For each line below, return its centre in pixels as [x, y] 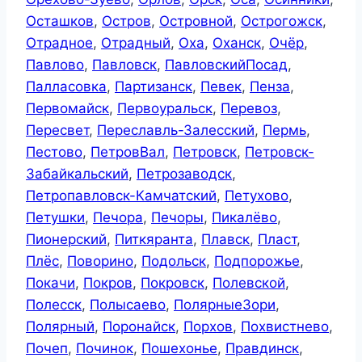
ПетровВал [128, 152]
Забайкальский [77, 174]
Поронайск [139, 327]
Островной [196, 21]
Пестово [54, 152]
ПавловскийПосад [226, 65]
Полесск [54, 305]
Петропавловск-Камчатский [121, 196]
